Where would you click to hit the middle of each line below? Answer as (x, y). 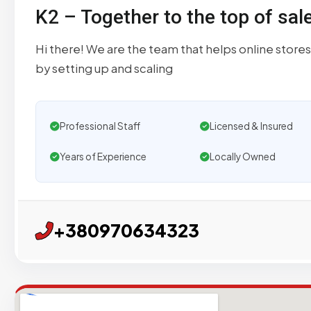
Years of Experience (103, 157)
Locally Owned (242, 157)
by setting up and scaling (104, 69)
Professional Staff (100, 126)
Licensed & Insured (251, 126)
